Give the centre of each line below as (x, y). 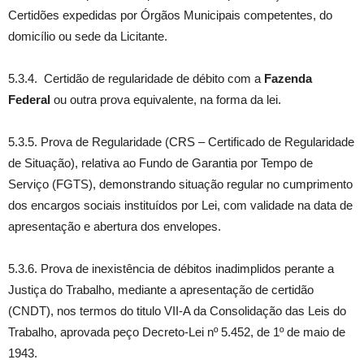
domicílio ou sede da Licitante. (88, 36)
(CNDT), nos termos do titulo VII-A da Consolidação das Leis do (177, 311)
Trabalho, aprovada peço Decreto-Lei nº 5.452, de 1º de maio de (177, 332)
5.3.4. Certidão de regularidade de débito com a (136, 78)
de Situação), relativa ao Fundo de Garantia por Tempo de (160, 163)
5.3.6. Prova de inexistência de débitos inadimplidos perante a (171, 269)
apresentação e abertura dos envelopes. (115, 226)
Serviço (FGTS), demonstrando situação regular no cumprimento (180, 184)
